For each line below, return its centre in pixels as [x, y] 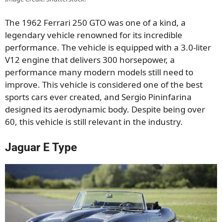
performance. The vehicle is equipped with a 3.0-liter [108, 48]
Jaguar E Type [41, 147]
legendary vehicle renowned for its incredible [94, 35]
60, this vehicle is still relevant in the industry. [94, 122]
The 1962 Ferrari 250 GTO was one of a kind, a [95, 23]
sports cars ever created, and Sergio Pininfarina [98, 97]
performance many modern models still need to [99, 72]
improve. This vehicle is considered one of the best [104, 85]
